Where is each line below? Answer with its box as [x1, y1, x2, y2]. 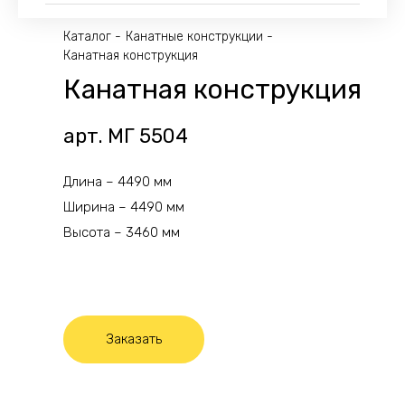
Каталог [63, 28, 111, 44]
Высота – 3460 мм [63, 223, 180, 240]
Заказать [106, 330, 162, 347]
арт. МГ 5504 [63, 123, 188, 148]
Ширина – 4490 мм [63, 198, 184, 215]
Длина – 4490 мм [63, 173, 172, 190]
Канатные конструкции [126, 28, 263, 44]
